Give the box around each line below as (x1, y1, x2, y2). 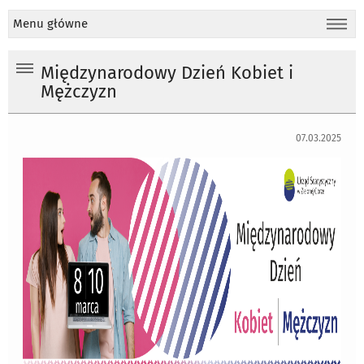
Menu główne (13, 16, 88, 31)
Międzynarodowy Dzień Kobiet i (41, 63, 293, 84)
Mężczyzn (41, 81, 117, 103)
